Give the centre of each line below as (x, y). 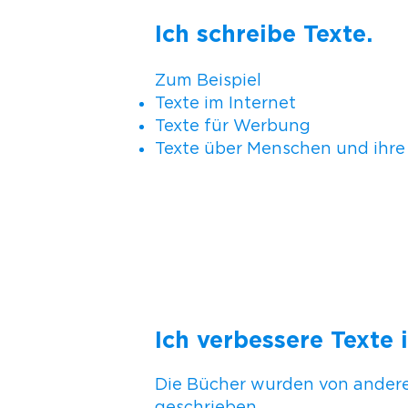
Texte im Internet (225, 103)
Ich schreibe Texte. (264, 34)
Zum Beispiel (208, 81)
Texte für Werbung (232, 126)
